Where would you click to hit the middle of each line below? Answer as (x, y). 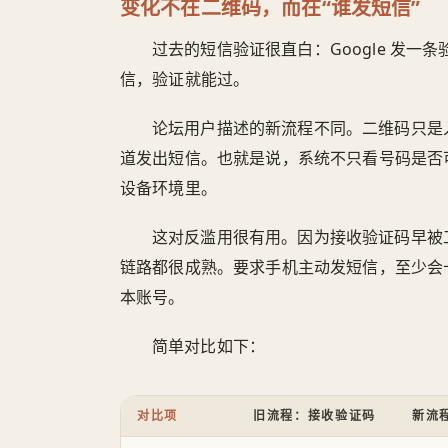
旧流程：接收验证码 (315, 416)
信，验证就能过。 (185, 79)
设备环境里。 (168, 188)
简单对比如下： (209, 345)
